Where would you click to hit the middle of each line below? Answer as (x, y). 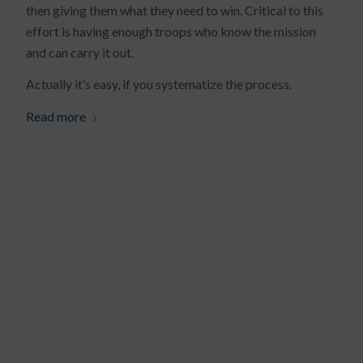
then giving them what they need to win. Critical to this (175, 10)
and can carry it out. (80, 52)
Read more (56, 116)
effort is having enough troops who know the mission (171, 31)
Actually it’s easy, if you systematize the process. (159, 84)
